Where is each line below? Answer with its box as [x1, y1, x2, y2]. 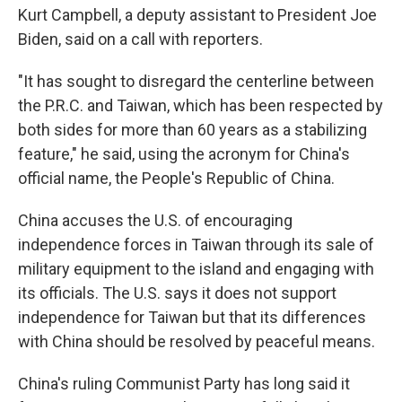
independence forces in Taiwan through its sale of [18, 235, 374, 254]
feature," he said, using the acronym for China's [18, 144, 350, 163]
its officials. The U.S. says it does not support [18, 284, 336, 302]
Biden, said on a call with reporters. [18, 30, 263, 48]
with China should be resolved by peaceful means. [18, 332, 375, 351]
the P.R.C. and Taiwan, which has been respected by [18, 96, 383, 115]
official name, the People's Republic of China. [18, 169, 335, 188]
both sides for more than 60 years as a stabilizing [18, 120, 367, 139]
